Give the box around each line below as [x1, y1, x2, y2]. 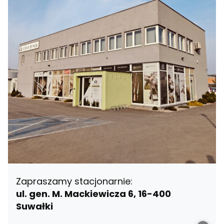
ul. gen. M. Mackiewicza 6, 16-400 [16, 187, 171, 200]
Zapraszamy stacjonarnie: [16, 175, 132, 188]
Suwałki [16, 200, 53, 213]
